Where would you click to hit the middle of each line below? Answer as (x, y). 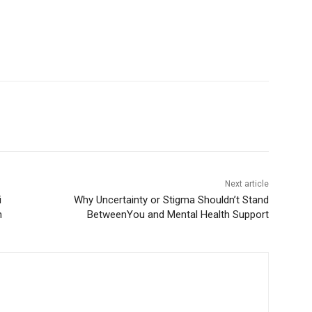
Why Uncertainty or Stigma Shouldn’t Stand (166, 200)
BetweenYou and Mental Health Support (173, 215)
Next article (242, 184)
